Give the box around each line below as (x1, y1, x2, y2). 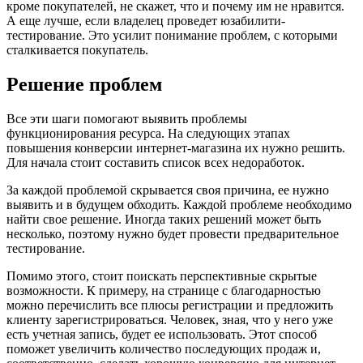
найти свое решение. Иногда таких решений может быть (6, 211, 321, 226)
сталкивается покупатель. (6, 42, 148, 57)
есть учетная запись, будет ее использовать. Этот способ (6, 327, 317, 341)
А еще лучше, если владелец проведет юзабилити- (6, 13, 285, 28)
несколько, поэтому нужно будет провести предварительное (6, 226, 339, 241)
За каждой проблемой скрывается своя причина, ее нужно (6, 182, 329, 197)
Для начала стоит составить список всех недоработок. (6, 155, 305, 169)
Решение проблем (6, 73, 162, 95)
